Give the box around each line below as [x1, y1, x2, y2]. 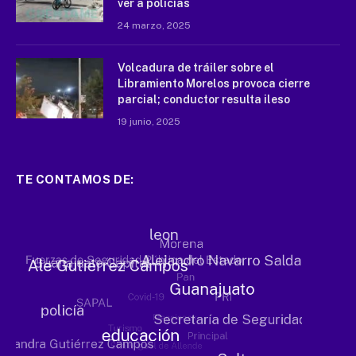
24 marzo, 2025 [118, 20, 191, 32]
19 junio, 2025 [118, 116, 180, 128]
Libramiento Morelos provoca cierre [118, 77, 310, 91]
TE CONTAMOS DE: [16, 172, 134, 187]
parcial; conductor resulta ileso [118, 93, 290, 106]
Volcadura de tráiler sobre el [118, 61, 274, 75]
